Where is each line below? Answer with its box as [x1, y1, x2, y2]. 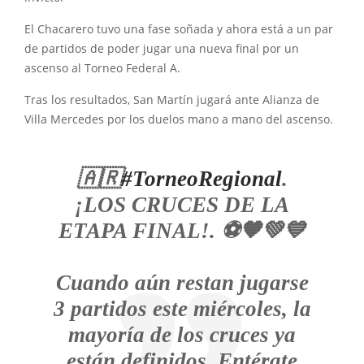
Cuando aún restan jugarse [55, 271, 309, 295]
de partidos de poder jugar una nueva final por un [24, 41, 299, 56]
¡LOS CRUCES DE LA [75, 193, 289, 217]
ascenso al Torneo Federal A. [24, 61, 180, 76]
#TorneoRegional [120, 167, 282, 191]
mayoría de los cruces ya [68, 323, 296, 347]
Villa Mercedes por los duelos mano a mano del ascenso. [24, 112, 333, 127]
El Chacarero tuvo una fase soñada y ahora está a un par [24, 22, 333, 37]
